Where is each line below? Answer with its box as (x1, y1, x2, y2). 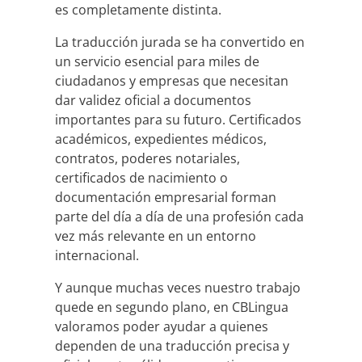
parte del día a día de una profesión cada (55, 207, 304, 225)
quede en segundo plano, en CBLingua (55, 297, 288, 316)
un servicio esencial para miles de (55, 52, 259, 70)
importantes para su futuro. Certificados (55, 110, 301, 128)
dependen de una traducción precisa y (55, 336, 289, 355)
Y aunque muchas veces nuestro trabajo (55, 278, 301, 297)
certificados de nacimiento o (55, 168, 228, 187)
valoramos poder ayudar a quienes (55, 317, 268, 335)
